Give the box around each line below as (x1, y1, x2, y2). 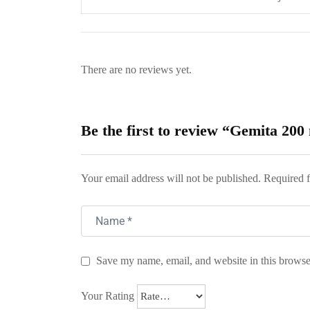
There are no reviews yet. (81, 63, 192, 75)
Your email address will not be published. (81, 172, 261, 184)
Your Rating (81, 290, 134, 302)
